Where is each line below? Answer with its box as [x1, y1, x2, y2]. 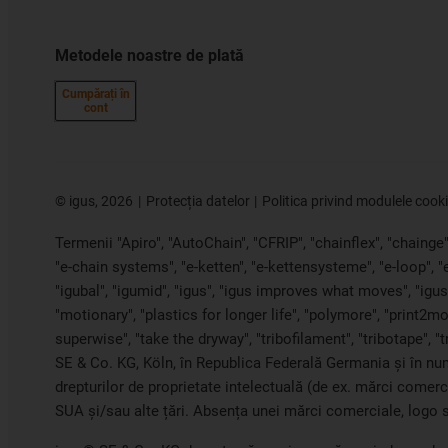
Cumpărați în [61, 87, 130, 102]
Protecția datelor [145, 193, 250, 210]
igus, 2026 [66, 193, 133, 210]
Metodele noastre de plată [55, 46, 244, 66]
